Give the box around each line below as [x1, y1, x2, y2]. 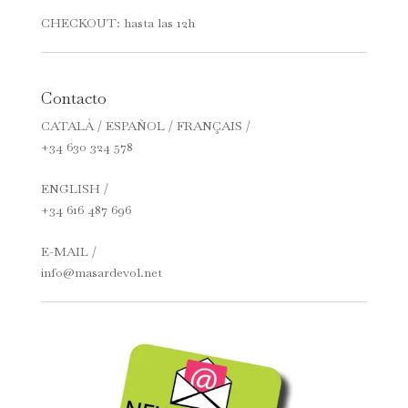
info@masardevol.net [40, 263, 162, 280]
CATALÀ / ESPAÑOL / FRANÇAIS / [40, 117, 250, 134]
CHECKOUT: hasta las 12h [40, 14, 195, 31]
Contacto [40, 87, 107, 108]
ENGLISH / [40, 179, 108, 197]
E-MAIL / [40, 242, 97, 260]
